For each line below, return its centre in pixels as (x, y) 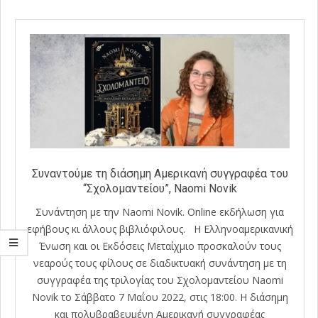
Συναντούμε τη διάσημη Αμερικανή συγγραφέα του (160, 174)
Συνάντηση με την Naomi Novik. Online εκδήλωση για (160, 212)
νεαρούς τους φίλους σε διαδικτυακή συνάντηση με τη (160, 263)
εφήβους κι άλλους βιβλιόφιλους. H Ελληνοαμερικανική (160, 229)
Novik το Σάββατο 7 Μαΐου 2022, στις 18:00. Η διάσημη (160, 297)
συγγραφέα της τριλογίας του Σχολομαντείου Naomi (160, 280)
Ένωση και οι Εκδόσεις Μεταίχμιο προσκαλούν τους (160, 246)
